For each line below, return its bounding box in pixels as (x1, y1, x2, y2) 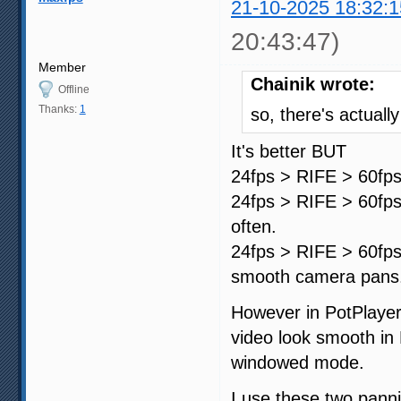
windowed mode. (231, 353, 364, 373)
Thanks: (38, 103, 80, 116)
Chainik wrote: (251, 74, 375, 95)
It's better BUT (231, 141, 346, 162)
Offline (57, 83, 90, 97)
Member (38, 60, 86, 75)
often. (231, 217, 277, 237)
